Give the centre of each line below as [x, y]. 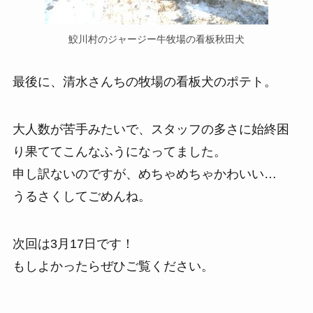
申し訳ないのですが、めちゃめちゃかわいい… [144, 174]
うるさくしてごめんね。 [81, 197]
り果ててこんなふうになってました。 [119, 152]
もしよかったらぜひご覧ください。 [113, 267]
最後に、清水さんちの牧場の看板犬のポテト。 [144, 82]
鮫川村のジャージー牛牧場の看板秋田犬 [156, 39]
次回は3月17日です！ [73, 244]
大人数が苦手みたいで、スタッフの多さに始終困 [151, 130]
